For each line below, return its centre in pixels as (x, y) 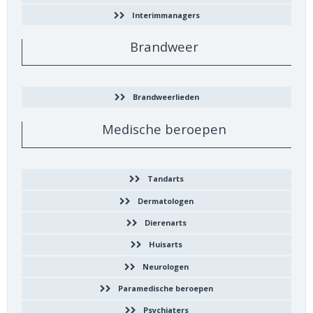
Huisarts (166, 245)
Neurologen (166, 266)
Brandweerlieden (166, 97)
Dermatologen (166, 201)
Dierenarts (166, 223)
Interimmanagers (166, 15)
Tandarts (166, 179)
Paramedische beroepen (166, 288)
